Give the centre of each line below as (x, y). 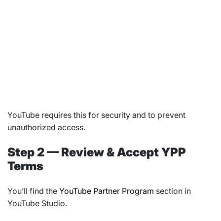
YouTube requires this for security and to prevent (96, 115)
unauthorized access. (46, 127)
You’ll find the (33, 191)
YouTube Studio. (37, 203)
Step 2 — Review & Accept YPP (97, 152)
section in (172, 191)
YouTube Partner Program (107, 191)
